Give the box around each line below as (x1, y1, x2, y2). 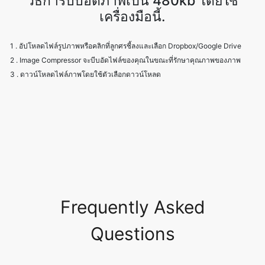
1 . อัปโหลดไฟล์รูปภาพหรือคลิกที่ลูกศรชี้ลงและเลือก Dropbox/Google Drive (10, 6, 241, 15)
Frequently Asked (60, 161, 205, 183)
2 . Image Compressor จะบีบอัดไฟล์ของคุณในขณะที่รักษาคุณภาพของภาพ (10, 20, 241, 30)
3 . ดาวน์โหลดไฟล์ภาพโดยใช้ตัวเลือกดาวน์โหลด (10, 34, 161, 44)
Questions (90, 188, 175, 209)
